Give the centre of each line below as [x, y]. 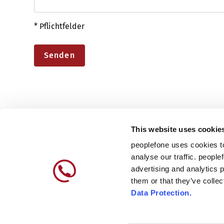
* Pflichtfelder [59, 26]
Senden [59, 55]
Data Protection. [161, 193]
